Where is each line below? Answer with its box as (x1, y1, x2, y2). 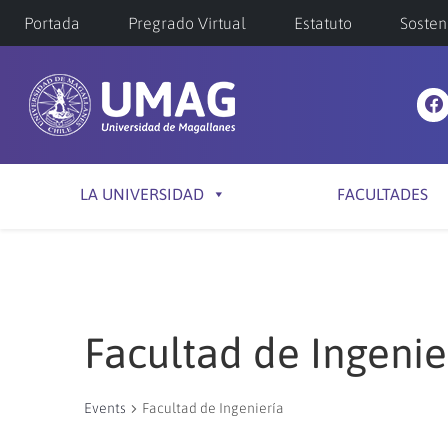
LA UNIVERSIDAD (80, 185, 204, 203)
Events (84, 400, 126, 416)
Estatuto (294, 14, 352, 32)
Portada (24, 14, 80, 32)
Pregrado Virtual (128, 14, 246, 32)
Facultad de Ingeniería (142, 400, 284, 416)
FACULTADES (336, 185, 428, 203)
